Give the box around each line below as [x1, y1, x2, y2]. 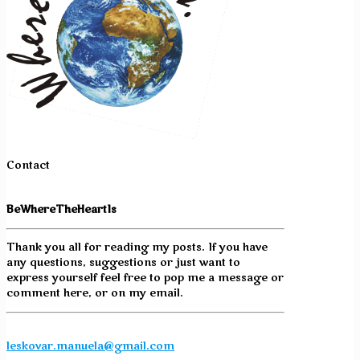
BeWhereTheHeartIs [6, 202, 117, 217]
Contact [6, 157, 50, 173]
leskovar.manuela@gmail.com [6, 338, 174, 354]
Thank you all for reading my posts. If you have [6, 239, 268, 255]
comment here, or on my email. [6, 285, 183, 301]
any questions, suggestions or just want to [6, 255, 240, 270]
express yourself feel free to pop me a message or [6, 270, 284, 285]
